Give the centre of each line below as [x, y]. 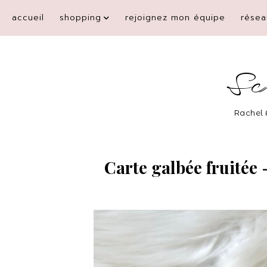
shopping [80, 18]
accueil [28, 18]
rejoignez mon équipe [175, 18]
